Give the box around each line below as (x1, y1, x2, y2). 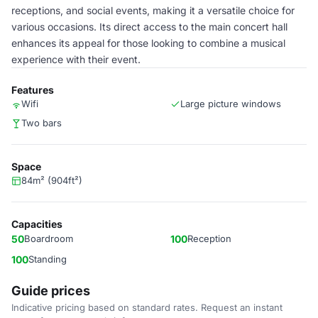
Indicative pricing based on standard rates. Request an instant (11, 302, 283, 313)
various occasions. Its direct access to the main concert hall (11, 21, 287, 33)
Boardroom (24, 233, 73, 244)
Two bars (21, 117, 62, 128)
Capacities (11, 218, 62, 230)
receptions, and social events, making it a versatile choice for (11, 4, 295, 16)
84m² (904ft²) (21, 175, 82, 186)
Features (11, 84, 54, 96)
